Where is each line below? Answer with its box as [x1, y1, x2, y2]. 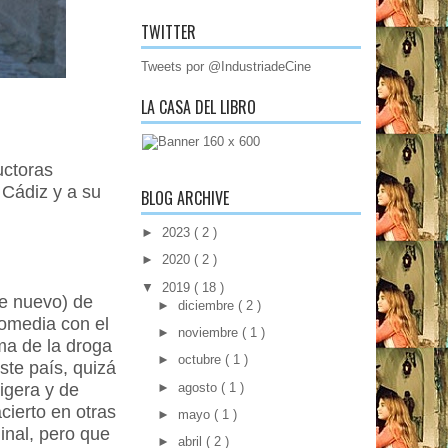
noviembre [177, 325, 242, 340]
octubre [177, 352, 225, 368]
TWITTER [141, 20, 196, 44]
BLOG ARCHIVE [141, 186, 229, 210]
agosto [177, 379, 221, 395]
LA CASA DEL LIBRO [141, 95, 256, 119]
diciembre [177, 297, 238, 313]
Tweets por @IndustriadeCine [141, 59, 311, 74]
